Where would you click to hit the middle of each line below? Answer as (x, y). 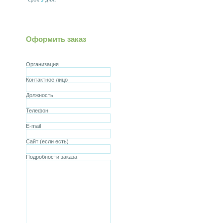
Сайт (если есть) (47, 141)
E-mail (33, 126)
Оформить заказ (56, 39)
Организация (42, 64)
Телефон (37, 111)
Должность (40, 95)
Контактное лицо (47, 80)
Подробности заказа (52, 157)
